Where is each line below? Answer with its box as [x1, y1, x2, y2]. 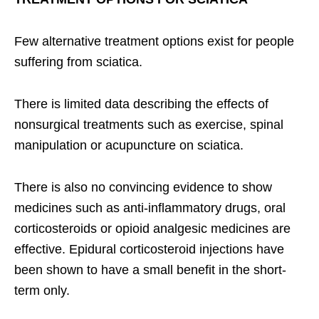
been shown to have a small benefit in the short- [14, 262, 286, 277]
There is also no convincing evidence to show [14, 179, 272, 194]
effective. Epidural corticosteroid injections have [14, 241, 284, 256]
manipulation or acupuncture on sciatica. [14, 137, 244, 152]
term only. [14, 283, 70, 298]
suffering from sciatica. [14, 54, 142, 69]
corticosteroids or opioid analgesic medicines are [14, 221, 291, 236]
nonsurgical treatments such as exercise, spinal [14, 117, 283, 132]
